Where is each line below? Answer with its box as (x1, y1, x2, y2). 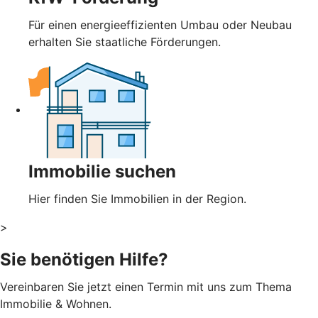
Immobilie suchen (28, 160, 176, 182)
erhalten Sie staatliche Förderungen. (28, 34, 221, 49)
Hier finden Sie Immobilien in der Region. (28, 191, 246, 206)
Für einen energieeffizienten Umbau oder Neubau (28, 17, 292, 32)
